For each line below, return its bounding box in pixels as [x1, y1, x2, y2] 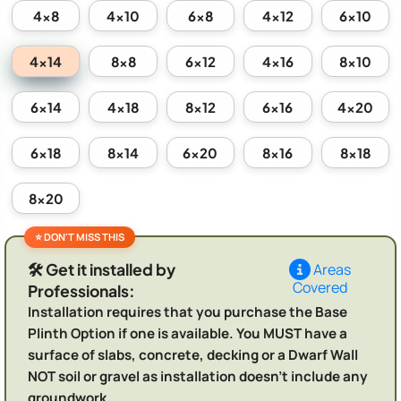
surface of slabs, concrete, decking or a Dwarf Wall [28, 346, 358, 365]
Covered [292, 277, 347, 297]
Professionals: [28, 280, 135, 301]
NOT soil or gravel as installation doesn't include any [28, 367, 368, 387]
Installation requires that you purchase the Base [28, 303, 347, 322]
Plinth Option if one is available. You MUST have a [28, 324, 347, 344]
